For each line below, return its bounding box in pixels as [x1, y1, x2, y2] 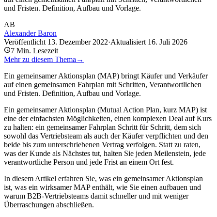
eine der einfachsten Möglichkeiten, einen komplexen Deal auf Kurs [4, 114, 212, 123]
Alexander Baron [4, 29, 57, 38]
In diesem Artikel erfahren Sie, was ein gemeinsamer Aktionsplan [4, 174, 203, 183]
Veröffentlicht [4, 38, 46, 46]
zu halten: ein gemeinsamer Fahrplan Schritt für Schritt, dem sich [4, 123, 201, 132]
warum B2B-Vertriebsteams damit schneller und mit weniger [4, 192, 188, 201]
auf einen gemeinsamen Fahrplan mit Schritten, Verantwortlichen [4, 80, 201, 89]
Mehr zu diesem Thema [4, 55, 76, 64]
